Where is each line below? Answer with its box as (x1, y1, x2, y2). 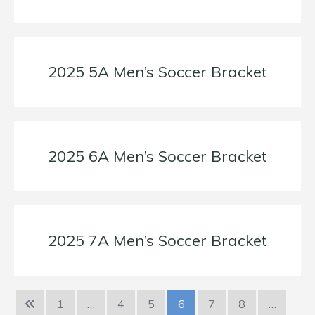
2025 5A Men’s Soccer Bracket (48, 62, 267, 82)
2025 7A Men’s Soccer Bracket (48, 231, 267, 251)
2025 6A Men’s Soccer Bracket (48, 146, 267, 167)
